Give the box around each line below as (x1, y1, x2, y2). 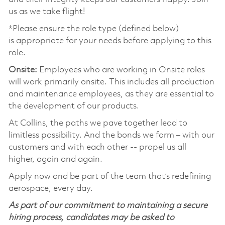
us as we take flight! (8, 7, 85, 16)
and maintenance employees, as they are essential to (8, 89, 214, 98)
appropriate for (16, 36, 77, 45)
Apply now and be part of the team (8, 172, 146, 181)
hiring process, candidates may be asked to (8, 213, 174, 222)
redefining (171, 172, 211, 181)
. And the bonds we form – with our (79, 131, 214, 140)
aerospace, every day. (8, 184, 93, 193)
